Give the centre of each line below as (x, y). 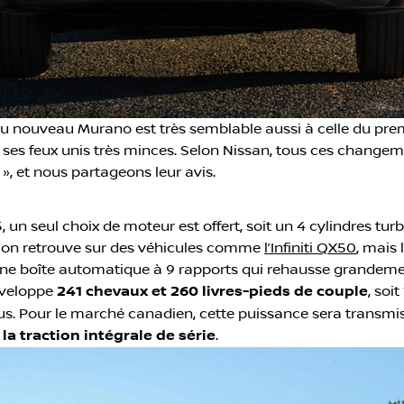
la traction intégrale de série (109, 335)
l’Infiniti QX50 (310, 248)
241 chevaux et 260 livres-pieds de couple (212, 291)
